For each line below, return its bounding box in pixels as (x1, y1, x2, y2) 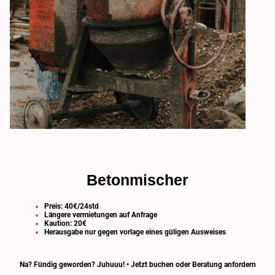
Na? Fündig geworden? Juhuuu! (19, 260, 126, 269)
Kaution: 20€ (44, 219, 87, 228)
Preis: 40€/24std (44, 202, 99, 211)
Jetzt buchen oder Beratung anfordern (130, 260, 256, 269)
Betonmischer (87, 171, 188, 189)
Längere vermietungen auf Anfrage (44, 211, 157, 220)
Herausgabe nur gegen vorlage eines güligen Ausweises (44, 228, 226, 237)
